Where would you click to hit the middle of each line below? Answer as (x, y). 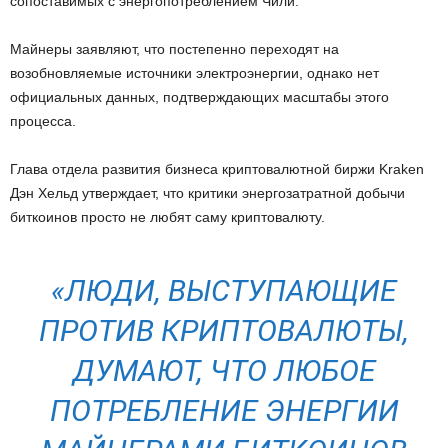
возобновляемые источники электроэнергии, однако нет (194, 72)
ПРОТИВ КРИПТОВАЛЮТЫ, (224, 330)
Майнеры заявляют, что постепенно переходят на (174, 48)
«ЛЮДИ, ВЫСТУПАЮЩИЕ (224, 290)
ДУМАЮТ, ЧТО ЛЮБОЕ (224, 370)
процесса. (43, 120)
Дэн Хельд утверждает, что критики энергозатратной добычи (207, 192)
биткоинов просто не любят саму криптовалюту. (167, 216)
